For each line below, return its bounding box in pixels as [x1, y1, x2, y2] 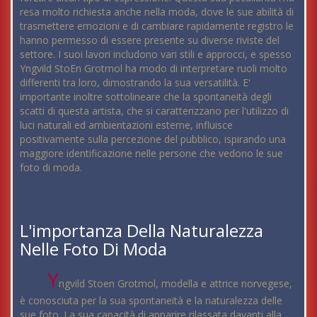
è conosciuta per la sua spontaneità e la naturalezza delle [20, 293, 282, 307]
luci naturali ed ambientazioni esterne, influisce [20, 117, 233, 132]
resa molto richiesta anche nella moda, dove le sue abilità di [20, 4, 294, 18]
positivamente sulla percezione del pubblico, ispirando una [20, 132, 286, 146]
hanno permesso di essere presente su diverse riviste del [20, 33, 279, 47]
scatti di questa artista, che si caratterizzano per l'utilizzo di [20, 103, 289, 117]
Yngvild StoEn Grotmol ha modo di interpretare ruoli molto [20, 61, 287, 75]
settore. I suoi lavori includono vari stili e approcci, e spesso [20, 47, 292, 61]
